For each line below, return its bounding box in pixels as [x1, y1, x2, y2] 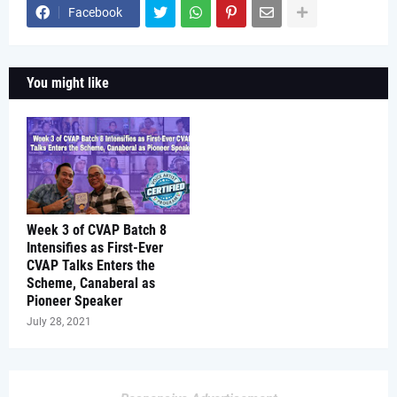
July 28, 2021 [27, 315, 91, 329]
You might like [27, 74, 109, 92]
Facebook [68, 5, 122, 20]
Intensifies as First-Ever [27, 239, 163, 257]
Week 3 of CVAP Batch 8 [27, 222, 167, 239]
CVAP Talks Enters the [27, 257, 155, 275]
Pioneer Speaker [27, 292, 122, 310]
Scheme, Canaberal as [27, 275, 155, 292]
